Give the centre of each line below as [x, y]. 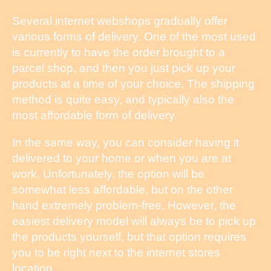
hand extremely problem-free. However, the [124, 205]
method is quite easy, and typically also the [123, 99]
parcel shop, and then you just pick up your [124, 68]
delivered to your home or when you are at [122, 158]
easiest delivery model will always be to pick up [134, 221]
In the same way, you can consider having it [126, 142]
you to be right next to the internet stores [116, 252]
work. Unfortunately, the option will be [108, 174]
